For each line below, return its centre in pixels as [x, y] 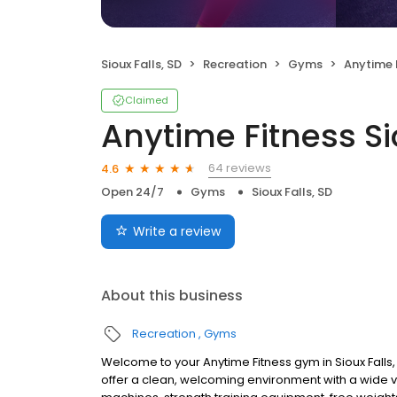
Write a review [177, 231]
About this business [172, 296]
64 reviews [240, 168]
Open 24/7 [132, 192]
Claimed [147, 100]
